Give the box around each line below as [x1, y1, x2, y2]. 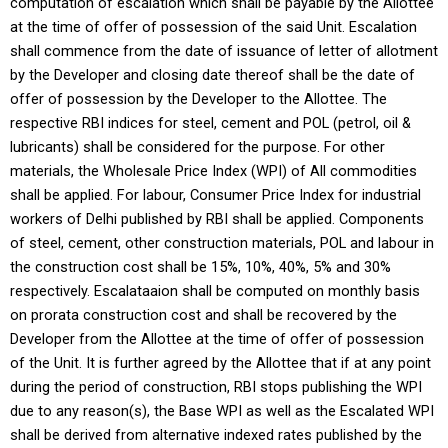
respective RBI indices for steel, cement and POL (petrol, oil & [10, 114, 411, 133]
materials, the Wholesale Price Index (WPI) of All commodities [10, 162, 417, 181]
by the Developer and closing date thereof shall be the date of [10, 66, 415, 85]
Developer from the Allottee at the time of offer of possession [10, 330, 424, 349]
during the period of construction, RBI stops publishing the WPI [10, 378, 422, 397]
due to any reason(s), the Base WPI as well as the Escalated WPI [10, 402, 434, 421]
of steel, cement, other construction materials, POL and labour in [10, 234, 434, 253]
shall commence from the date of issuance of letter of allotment [10, 42, 438, 61]
